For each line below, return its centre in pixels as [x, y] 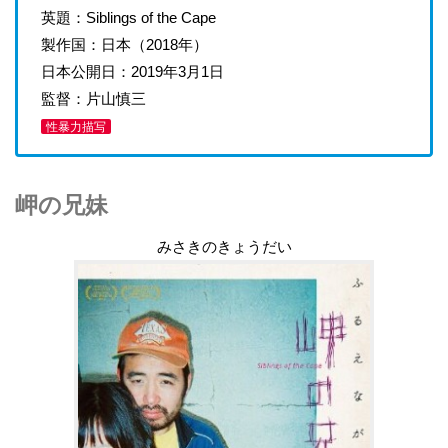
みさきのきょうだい [224, 247]
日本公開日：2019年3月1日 [132, 71]
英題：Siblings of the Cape [128, 17]
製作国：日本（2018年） [124, 44]
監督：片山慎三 [93, 98]
